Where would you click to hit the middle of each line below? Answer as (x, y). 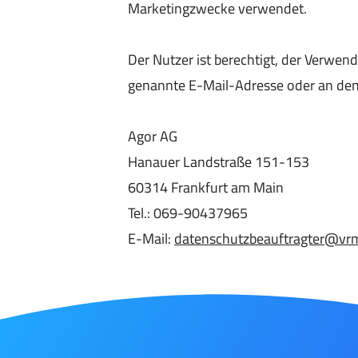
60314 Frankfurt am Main (206, 187)
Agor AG (153, 136)
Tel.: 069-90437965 (188, 213)
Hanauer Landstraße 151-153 (219, 162)
